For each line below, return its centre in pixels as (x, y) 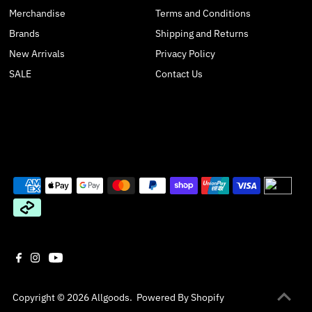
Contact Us (179, 74)
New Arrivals (37, 54)
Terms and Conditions (203, 14)
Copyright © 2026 (52, 297)
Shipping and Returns (202, 34)
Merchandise (38, 14)
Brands (25, 34)
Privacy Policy (185, 54)
